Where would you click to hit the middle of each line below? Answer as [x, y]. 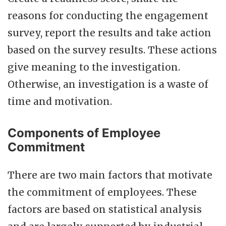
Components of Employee [84, 133]
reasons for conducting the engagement [108, 15]
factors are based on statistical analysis [105, 209]
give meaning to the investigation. [94, 67]
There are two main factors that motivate [110, 175]
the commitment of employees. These [102, 192]
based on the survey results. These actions [112, 50]
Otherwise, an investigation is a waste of [108, 84]
